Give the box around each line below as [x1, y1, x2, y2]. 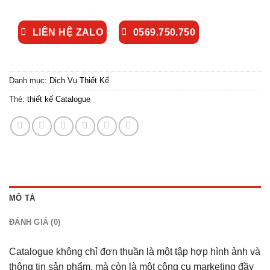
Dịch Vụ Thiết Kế [49, 76, 109, 86]
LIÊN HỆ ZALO [32, 27, 104, 37]
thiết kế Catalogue [27, 95, 90, 104]
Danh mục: [9, 76, 49, 86]
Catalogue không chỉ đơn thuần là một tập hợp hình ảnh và [9, 246, 260, 257]
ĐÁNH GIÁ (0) [9, 218, 61, 227]
